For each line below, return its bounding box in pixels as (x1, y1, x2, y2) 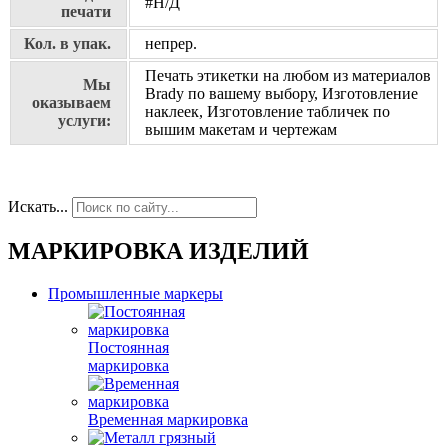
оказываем (32, 94, 111, 112)
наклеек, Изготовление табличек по (145, 103, 390, 121)
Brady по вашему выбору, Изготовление (145, 85, 418, 103)
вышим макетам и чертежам (145, 121, 337, 139)
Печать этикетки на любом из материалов (145, 67, 431, 85)
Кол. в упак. (24, 35, 111, 53)
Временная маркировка (88, 411, 248, 428)
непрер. (145, 35, 197, 53)
